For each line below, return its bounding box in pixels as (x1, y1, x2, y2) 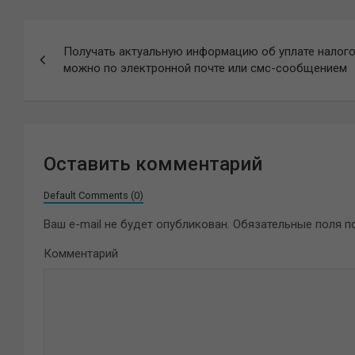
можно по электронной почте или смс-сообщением (63, 61, 347, 75)
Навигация (24, 21, 143, 49)
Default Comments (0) (44, 189, 143, 201)
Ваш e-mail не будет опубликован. (44, 217, 230, 231)
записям (24, 83, 118, 111)
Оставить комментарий (44, 153, 262, 175)
